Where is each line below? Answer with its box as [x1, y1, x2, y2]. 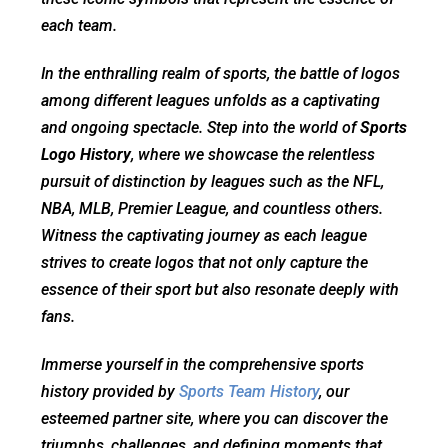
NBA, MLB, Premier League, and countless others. [41, 198, 383, 218]
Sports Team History [179, 381, 319, 401]
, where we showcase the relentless [131, 144, 375, 164]
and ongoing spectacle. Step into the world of [41, 117, 360, 137]
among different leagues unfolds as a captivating [41, 90, 380, 110]
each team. [41, 15, 117, 35]
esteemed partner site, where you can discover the [41, 408, 388, 428]
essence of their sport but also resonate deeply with [41, 279, 399, 299]
